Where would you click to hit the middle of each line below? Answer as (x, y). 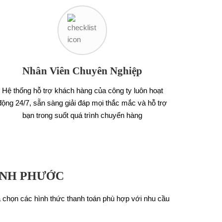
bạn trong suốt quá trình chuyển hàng (82, 115)
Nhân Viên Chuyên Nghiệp (82, 71)
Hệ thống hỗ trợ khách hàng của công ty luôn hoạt (82, 90)
